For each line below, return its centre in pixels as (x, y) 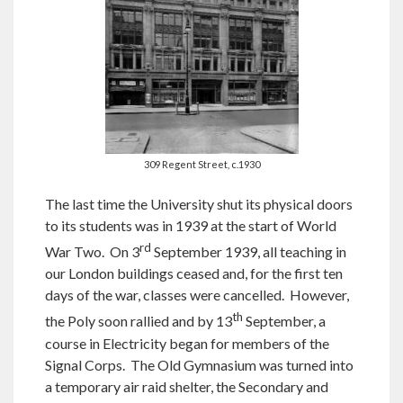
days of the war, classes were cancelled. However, (197, 295)
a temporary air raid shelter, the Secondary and (187, 386)
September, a (284, 321)
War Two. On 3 (92, 252)
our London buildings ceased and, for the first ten (194, 273)
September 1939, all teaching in (249, 252)
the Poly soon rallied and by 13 (139, 321)
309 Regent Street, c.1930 (201, 164)
